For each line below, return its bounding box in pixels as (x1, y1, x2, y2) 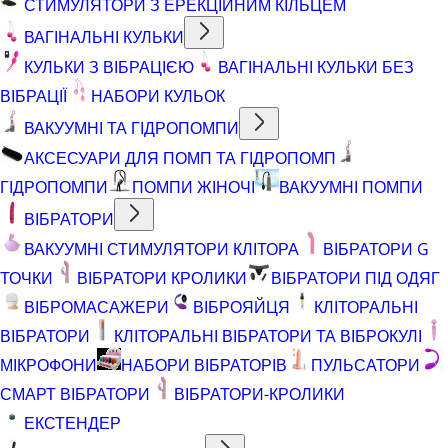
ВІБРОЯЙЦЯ (193, 295, 290, 318)
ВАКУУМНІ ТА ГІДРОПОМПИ (24, 116, 239, 139)
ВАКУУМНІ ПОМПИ (279, 175, 423, 198)
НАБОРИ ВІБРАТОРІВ (121, 353, 287, 376)
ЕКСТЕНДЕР (24, 411, 121, 434)
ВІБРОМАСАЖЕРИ (24, 295, 169, 318)
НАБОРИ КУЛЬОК (91, 84, 225, 107)
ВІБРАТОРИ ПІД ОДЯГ (271, 266, 440, 289)
